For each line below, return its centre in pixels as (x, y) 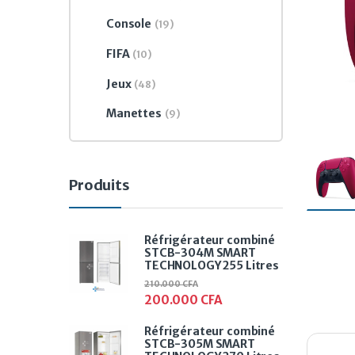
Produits (99, 185)
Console (128, 24)
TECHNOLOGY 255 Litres (212, 265)
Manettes (134, 114)
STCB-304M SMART (200, 252)
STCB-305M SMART (200, 344)
